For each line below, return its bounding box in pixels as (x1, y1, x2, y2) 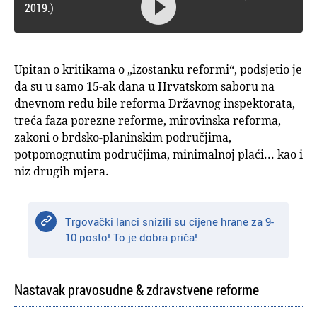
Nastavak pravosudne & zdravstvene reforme (14, 280, 259, 300)
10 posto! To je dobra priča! (65, 230, 198, 245)
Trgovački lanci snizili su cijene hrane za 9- (65, 214, 275, 229)
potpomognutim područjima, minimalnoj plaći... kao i (14, 146, 303, 163)
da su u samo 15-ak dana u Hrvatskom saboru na (14, 79, 275, 95)
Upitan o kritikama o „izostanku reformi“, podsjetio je (14, 62, 302, 78)
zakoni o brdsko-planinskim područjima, (14, 129, 231, 146)
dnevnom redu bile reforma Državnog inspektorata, (14, 96, 295, 112)
